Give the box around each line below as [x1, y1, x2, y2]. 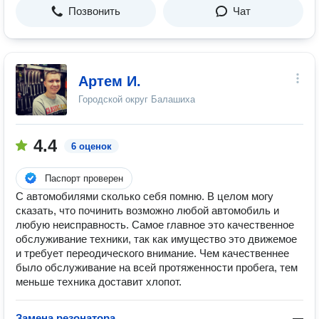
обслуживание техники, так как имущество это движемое [16, 233, 297, 245]
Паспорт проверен [45, 173, 123, 184]
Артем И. [78, 73, 141, 89]
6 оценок [71, 141, 112, 152]
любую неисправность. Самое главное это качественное [16, 219, 294, 231]
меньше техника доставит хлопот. [16, 276, 182, 288]
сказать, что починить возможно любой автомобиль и [16, 204, 279, 216]
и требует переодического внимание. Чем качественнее [16, 247, 289, 259]
